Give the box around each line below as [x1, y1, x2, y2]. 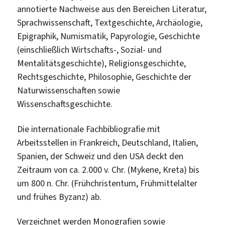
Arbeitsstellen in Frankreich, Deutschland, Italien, [17, 136, 198, 149]
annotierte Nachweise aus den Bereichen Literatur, [17, 3, 207, 16]
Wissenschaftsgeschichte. [17, 98, 113, 110]
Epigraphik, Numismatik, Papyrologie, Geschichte [17, 30, 200, 43]
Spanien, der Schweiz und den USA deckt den [17, 150, 184, 162]
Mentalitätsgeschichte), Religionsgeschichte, [17, 57, 186, 70]
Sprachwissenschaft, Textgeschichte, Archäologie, [17, 17, 203, 29]
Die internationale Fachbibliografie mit [17, 123, 161, 135]
